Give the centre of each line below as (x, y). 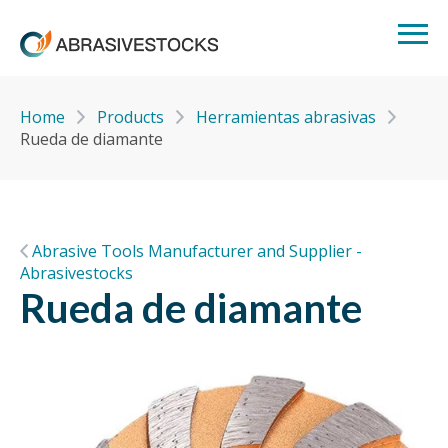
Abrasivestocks (76, 273)
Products (132, 117)
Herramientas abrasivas (288, 117)
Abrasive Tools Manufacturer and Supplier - (197, 251)
